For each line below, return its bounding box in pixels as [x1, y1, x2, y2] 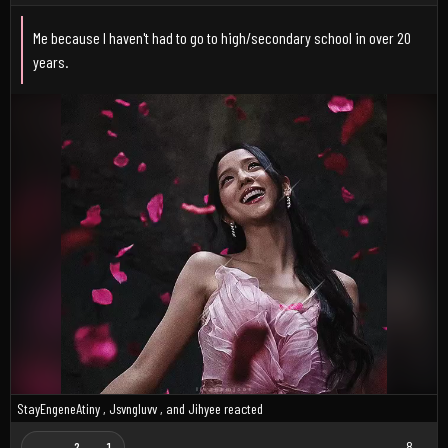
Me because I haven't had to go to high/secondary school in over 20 [33, 27, 411, 47]
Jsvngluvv [109, 399, 157, 417]
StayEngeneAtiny [17, 399, 100, 417]
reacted [221, 399, 263, 417]
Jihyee [188, 399, 221, 417]
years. [33, 51, 68, 71]
